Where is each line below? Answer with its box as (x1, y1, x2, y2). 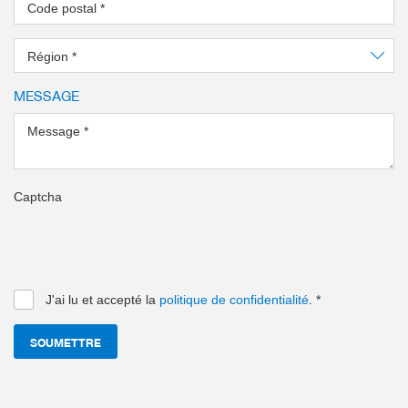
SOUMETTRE (30, 334, 101, 349)
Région (27, 48, 72, 64)
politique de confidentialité (159, 291, 309, 307)
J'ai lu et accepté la (46, 291, 159, 307)
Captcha (14, 189, 62, 204)
